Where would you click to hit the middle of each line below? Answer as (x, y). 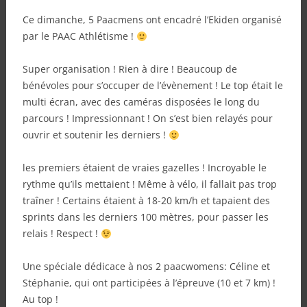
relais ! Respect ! (61, 234)
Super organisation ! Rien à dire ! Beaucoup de (130, 69)
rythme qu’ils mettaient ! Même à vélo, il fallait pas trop (149, 184)
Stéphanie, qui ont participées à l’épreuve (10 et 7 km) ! (149, 283)
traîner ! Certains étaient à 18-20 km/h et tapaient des (146, 201)
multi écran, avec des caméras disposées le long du (141, 102)
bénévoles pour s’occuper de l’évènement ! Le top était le (152, 86)
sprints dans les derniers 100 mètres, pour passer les (145, 217)
